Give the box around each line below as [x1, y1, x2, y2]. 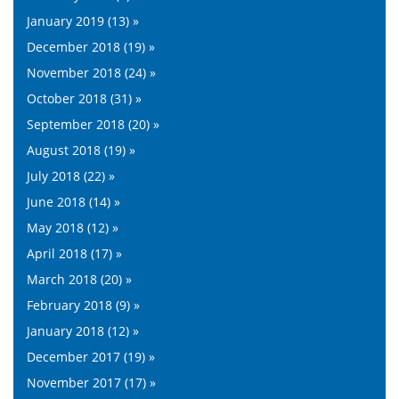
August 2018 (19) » [27, 141, 135, 159]
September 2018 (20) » [27, 115, 159, 133]
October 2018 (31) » [27, 89, 142, 107]
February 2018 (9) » [27, 296, 140, 313]
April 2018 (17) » [27, 244, 122, 262]
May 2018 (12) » [27, 218, 118, 236]
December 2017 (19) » [27, 347, 155, 365]
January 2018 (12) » [27, 322, 139, 339]
